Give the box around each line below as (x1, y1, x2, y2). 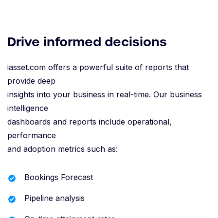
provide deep (7, 76, 55, 86)
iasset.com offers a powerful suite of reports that (7, 62, 189, 73)
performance (7, 130, 56, 141)
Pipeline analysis (24, 193, 85, 203)
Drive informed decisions (7, 34, 167, 51)
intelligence (7, 103, 48, 113)
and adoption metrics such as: (7, 144, 118, 154)
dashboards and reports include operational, (7, 117, 172, 127)
